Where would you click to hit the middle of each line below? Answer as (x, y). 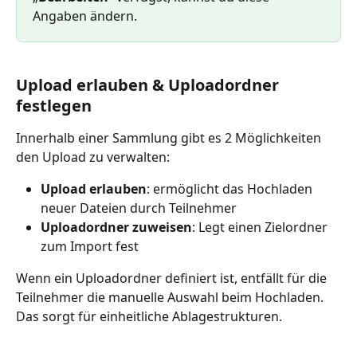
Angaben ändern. (85, 16)
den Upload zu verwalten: (93, 157)
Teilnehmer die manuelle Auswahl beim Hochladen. (171, 297)
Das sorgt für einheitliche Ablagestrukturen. (149, 316)
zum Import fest (90, 246)
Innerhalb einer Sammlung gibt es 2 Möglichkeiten (170, 137)
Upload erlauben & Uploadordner (149, 84)
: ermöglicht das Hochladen (231, 188)
